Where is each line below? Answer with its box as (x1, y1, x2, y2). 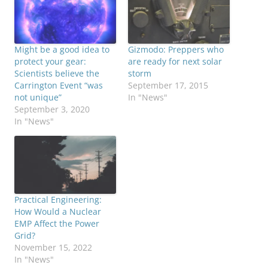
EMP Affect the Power (14, 218, 99, 230)
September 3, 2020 (14, 103, 90, 115)
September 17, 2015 (128, 80, 208, 92)
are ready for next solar (128, 56, 222, 68)
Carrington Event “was (14, 80, 103, 92)
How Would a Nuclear (14, 206, 101, 218)
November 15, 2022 (14, 242, 92, 254)
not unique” (14, 92, 62, 103)
